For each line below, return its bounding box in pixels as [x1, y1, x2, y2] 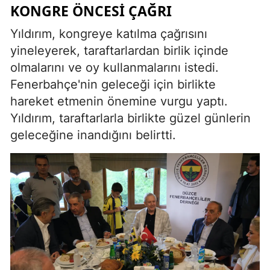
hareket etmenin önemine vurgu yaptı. [10, 94, 228, 109]
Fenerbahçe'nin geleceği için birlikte [10, 77, 216, 92]
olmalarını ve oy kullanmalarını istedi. [10, 60, 219, 75]
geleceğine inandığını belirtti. [10, 128, 176, 143]
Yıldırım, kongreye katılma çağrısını [10, 27, 207, 42]
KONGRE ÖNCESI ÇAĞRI [10, 1, 172, 21]
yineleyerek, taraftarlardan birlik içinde [10, 43, 228, 58]
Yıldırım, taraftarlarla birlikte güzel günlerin [10, 111, 251, 126]
